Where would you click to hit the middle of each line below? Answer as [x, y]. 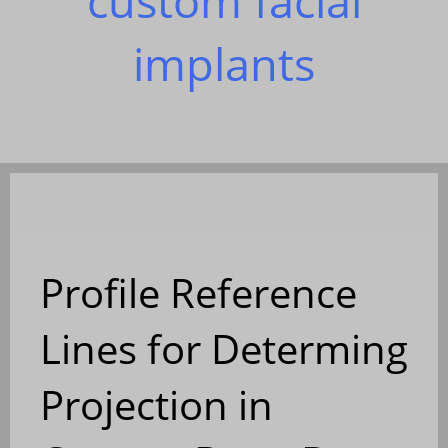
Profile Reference [198, 292]
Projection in [156, 404]
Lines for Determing [224, 348]
